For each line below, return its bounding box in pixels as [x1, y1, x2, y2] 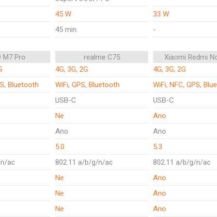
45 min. [55, 25, 78, 34]
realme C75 [83, 53, 120, 62]
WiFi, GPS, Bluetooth [55, 80, 120, 89]
